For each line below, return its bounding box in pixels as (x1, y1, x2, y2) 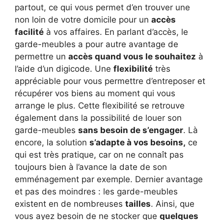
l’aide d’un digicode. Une (15, 63, 113, 74)
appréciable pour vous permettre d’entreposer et (15, 76, 205, 86)
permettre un (15, 51, 68, 61)
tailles (125, 198, 151, 209)
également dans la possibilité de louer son (15, 112, 182, 123)
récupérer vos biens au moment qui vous (15, 88, 175, 98)
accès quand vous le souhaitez (68, 51, 196, 61)
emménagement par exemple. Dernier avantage (15, 174, 203, 184)
